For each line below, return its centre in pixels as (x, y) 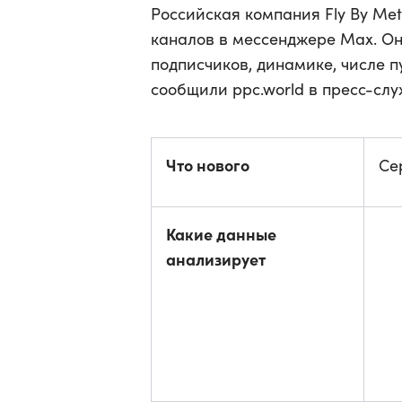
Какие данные (221, 234)
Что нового (208, 165)
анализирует (216, 259)
